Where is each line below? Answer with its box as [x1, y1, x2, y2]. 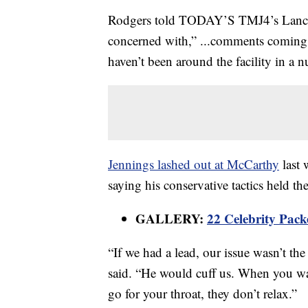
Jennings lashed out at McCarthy [108, 155, 279, 173]
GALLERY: [135, 209, 207, 228]
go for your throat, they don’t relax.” [108, 285, 297, 302]
